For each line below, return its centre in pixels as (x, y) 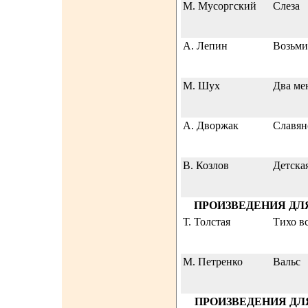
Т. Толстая (207, 222)
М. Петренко (213, 262)
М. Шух (201, 86)
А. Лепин (205, 46)
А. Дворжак (211, 125)
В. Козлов (206, 165)
